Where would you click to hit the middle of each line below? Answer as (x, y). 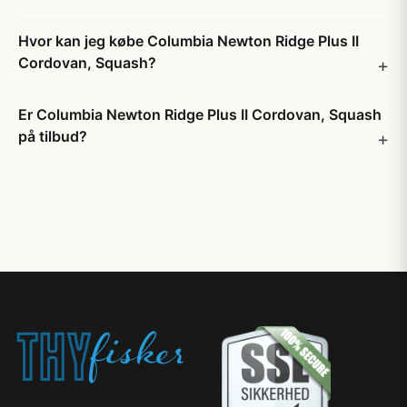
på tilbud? (53, 136)
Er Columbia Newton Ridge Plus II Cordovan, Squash (200, 114)
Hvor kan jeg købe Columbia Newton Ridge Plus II (189, 41)
